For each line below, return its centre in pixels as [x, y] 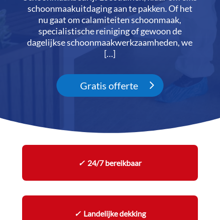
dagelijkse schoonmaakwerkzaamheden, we [110, 42]
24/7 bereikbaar [113, 163]
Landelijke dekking [114, 213]
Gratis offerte [109, 85]
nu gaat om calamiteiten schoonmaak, [110, 20]
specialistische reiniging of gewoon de [110, 31]
